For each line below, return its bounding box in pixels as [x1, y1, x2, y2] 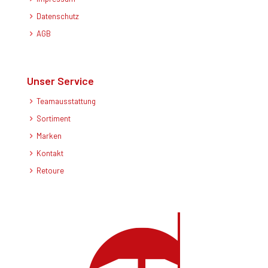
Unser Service [27, 74, 94, 87]
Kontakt [36, 148, 63, 158]
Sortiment [36, 114, 71, 123]
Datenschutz [36, 11, 79, 21]
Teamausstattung [36, 96, 96, 106]
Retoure [36, 166, 64, 175]
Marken [36, 131, 62, 141]
